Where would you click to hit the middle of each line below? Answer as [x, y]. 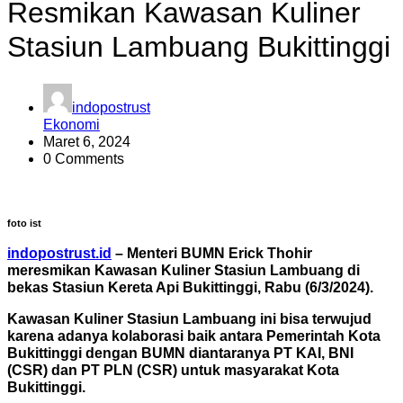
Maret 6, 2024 [87, 141]
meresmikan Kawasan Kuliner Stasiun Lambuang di [184, 270]
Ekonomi [72, 124]
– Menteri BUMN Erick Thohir [212, 253]
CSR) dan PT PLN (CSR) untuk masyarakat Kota [175, 370]
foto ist [26, 223]
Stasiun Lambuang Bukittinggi [199, 47]
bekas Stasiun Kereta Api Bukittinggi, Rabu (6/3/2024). [192, 287]
